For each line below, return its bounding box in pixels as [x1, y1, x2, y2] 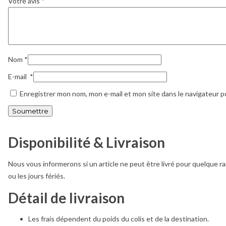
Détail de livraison [8, 189, 125, 206]
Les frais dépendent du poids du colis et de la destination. [28, 214, 209, 223]
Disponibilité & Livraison [8, 134, 165, 151]
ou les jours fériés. [8, 171, 65, 180]
